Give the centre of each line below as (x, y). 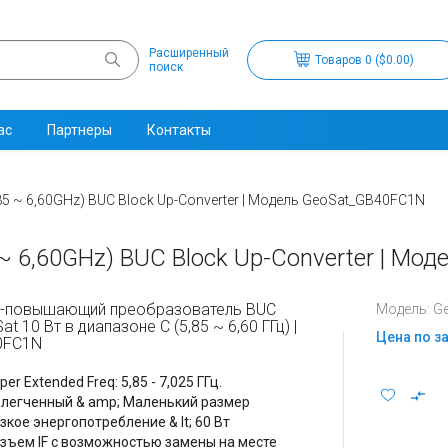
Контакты (179, 130)
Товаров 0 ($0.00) (364, 59)
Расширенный (189, 53)
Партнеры (79, 130)
